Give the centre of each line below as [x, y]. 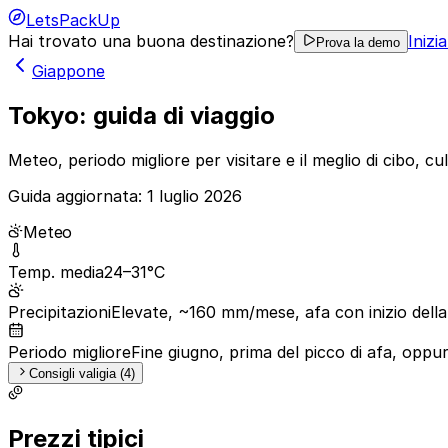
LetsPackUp [73, 20]
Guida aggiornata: [77, 195]
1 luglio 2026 [194, 195]
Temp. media [56, 271]
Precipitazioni [59, 311]
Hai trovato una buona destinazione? [151, 41]
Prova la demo [358, 42]
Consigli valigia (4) [82, 373]
